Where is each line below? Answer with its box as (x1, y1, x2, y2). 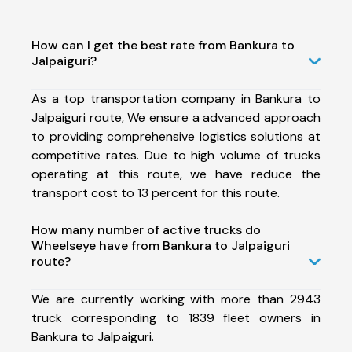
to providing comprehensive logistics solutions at (31, 127, 321, 145)
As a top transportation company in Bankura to (31, 90, 321, 107)
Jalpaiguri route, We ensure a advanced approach (31, 108, 321, 126)
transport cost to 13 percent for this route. (31, 184, 280, 201)
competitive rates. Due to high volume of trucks (31, 146, 321, 163)
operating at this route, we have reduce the (31, 165, 321, 182)
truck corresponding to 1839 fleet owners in (31, 309, 321, 326)
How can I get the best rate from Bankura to (31, 36, 295, 53)
